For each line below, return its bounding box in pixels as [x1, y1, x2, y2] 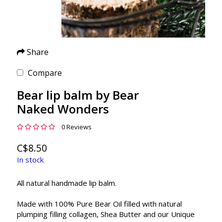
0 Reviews [61, 122, 92, 132]
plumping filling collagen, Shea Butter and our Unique [16, 209, 195, 219]
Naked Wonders [16, 101, 109, 117]
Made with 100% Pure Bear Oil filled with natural [16, 198, 182, 209]
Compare [27, 67, 62, 79]
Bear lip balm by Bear [16, 87, 139, 104]
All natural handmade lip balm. [16, 177, 116, 188]
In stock [16, 155, 44, 165]
